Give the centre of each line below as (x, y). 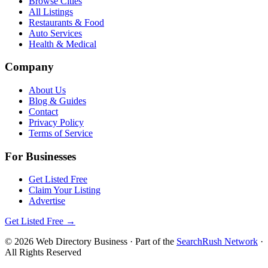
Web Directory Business (82, 242)
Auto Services (55, 33)
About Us (47, 90)
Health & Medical (63, 44)
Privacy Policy (56, 122)
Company (29, 67)
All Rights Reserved (43, 252)
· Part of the (152, 242)
